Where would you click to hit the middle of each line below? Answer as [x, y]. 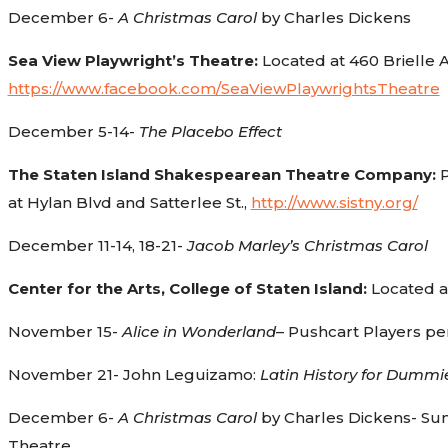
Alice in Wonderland [198, 331]
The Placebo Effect [210, 131]
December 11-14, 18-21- [97, 245]
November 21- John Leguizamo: [131, 374]
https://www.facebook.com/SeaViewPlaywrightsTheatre [223, 88]
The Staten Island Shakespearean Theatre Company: [223, 174]
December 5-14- [73, 131]
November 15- [64, 331]
